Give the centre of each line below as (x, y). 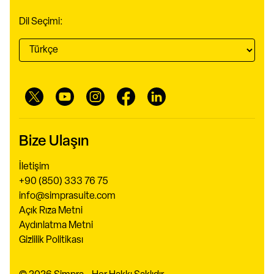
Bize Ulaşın (54, 142)
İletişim (34, 167)
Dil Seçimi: (41, 22)
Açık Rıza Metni (51, 211)
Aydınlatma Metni (56, 226)
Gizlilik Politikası (51, 241)
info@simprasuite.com (67, 197)
